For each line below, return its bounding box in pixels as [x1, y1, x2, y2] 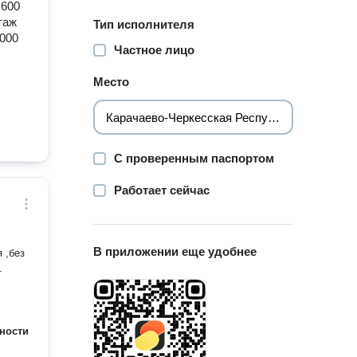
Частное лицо [114, 43, 195, 57]
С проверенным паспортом [114, 151, 275, 165]
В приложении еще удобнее [93, 245, 257, 258]
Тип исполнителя [93, 18, 195, 31]
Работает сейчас [114, 183, 210, 197]
